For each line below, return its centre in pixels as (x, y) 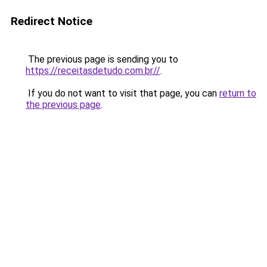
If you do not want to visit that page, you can (122, 93)
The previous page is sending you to (102, 59)
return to (238, 93)
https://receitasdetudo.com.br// (93, 71)
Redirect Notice (52, 21)
